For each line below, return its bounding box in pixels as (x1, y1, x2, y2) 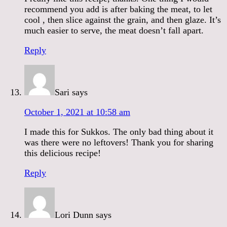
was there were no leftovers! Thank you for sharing (24, 137, 213, 147)
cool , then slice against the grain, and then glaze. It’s (24, 14, 221, 25)
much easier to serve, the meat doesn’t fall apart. (24, 25, 204, 35)
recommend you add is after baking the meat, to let (24, 4, 212, 14)
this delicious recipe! (24, 147, 101, 158)
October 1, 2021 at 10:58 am (24, 106, 130, 117)
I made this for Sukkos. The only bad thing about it (24, 126, 213, 137)
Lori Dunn (55, 209, 93, 220)
